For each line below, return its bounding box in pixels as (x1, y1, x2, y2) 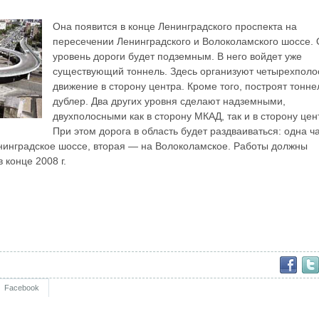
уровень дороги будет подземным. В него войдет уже (53, 50, 302, 62)
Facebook (4, 283, 39, 293)
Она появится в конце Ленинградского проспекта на (53, 20, 297, 32)
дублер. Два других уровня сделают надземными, (53, 95, 286, 107)
